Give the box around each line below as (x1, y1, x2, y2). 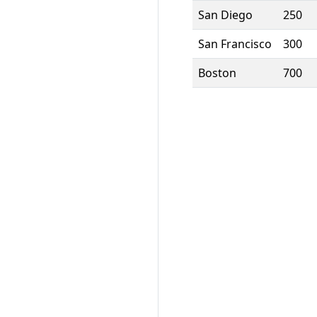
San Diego (198, 6, 253, 23)
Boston (198, 64, 236, 81)
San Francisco (198, 35, 272, 52)
